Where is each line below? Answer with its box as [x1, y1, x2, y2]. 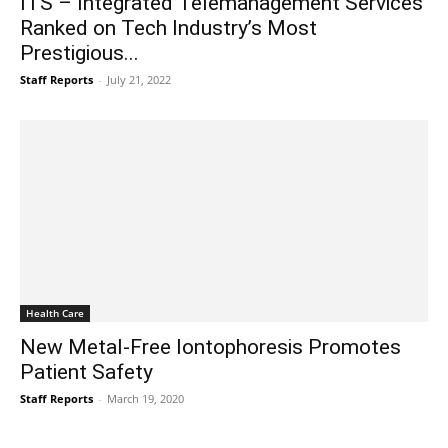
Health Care [26, 305, 84, 320]
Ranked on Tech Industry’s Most [20, 16, 317, 41]
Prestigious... [20, 41, 139, 66]
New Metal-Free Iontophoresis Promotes [20, 334, 401, 359]
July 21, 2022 [107, 72, 171, 88]
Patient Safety [20, 359, 153, 384]
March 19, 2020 [107, 390, 184, 406]
